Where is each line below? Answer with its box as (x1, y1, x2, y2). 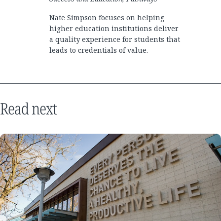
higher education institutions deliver (49, 24, 179, 34)
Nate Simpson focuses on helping (49, 13, 164, 23)
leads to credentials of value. (49, 45, 148, 55)
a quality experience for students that (49, 35, 180, 44)
